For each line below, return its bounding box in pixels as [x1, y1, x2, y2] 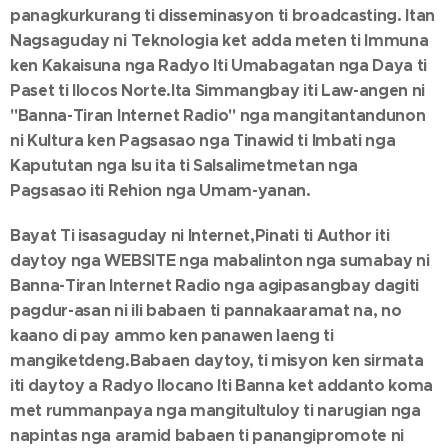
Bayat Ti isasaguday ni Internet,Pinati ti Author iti [10, 225, 390, 247]
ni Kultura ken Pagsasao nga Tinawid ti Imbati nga [10, 130, 396, 152]
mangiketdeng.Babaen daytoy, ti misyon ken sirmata [10, 350, 424, 372]
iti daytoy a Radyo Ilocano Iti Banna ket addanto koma [10, 375, 434, 397]
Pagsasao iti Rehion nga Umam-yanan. [10, 180, 311, 202]
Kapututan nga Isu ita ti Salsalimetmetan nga [10, 155, 358, 177]
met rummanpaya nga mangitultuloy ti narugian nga [10, 400, 421, 422]
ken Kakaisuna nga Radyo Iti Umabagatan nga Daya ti [10, 55, 427, 77]
